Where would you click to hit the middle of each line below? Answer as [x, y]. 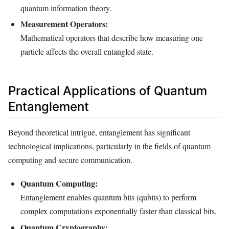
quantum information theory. [66, 8]
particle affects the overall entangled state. [87, 52]
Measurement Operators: [64, 24]
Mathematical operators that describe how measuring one [112, 38]
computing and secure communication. [70, 159]
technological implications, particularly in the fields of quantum [109, 146]
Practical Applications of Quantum [108, 91]
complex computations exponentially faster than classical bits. [119, 211]
